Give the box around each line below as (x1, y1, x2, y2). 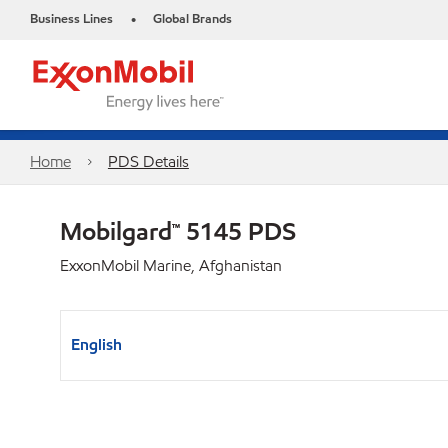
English (71, 334, 122, 355)
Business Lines (30, 10, 113, 28)
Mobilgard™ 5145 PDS (60, 215, 296, 247)
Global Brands (153, 10, 232, 28)
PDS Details (107, 151, 189, 172)
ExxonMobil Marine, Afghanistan (60, 255, 282, 276)
